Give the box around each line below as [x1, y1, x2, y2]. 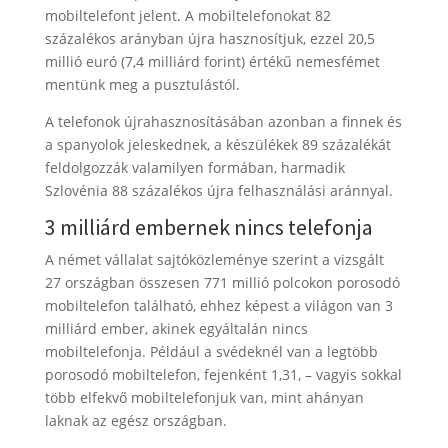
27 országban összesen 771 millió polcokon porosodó [44, 273, 400, 293]
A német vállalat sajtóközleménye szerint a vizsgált [44, 250, 384, 270]
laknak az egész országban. [44, 411, 227, 431]
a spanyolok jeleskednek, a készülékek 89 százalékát [44, 135, 391, 155]
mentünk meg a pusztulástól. [44, 75, 240, 95]
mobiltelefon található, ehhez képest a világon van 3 [44, 296, 393, 316]
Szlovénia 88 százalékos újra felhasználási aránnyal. [44, 181, 393, 201]
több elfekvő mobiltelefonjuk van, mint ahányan [44, 388, 364, 408]
